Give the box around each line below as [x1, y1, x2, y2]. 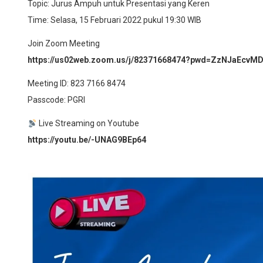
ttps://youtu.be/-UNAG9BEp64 [32, 135, 146, 145]
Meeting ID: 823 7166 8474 [28, 79, 126, 89]
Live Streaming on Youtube [36, 119, 139, 129]
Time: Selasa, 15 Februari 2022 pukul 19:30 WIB [28, 15, 201, 25]
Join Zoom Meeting [28, 39, 100, 49]
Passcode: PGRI [28, 95, 85, 105]
